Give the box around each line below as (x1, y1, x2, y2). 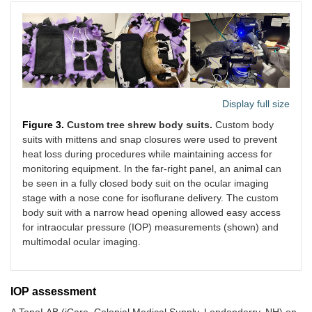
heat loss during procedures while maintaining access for (22, 148, 272, 159)
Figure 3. (22, 118, 67, 130)
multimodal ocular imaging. (22, 235, 141, 247)
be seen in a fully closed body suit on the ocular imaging (22, 177, 269, 189)
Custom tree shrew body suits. (67, 118, 212, 130)
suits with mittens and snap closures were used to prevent (22, 133, 277, 145)
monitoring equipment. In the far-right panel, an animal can (22, 162, 281, 174)
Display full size (222, 97, 290, 109)
